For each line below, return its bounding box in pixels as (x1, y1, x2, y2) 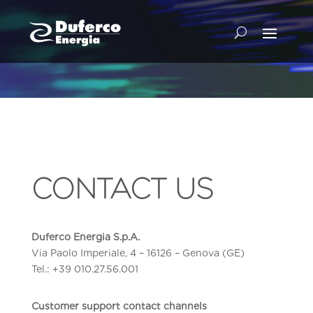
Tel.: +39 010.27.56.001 (31, 263, 138, 275)
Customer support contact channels (31, 300, 207, 312)
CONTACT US (31, 172, 214, 205)
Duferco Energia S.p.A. (31, 231, 140, 242)
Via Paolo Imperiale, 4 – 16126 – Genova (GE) (31, 247, 245, 259)
